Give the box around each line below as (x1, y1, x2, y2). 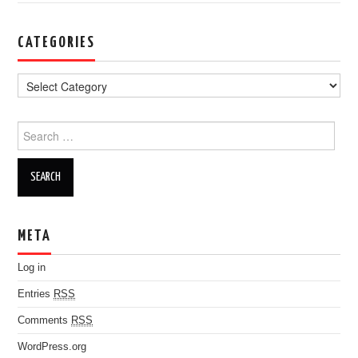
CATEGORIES (18, 35, 96, 50)
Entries (18, 288, 54, 300)
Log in (18, 262, 46, 273)
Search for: (18, 123, 74, 136)
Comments (18, 315, 72, 326)
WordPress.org (18, 341, 87, 352)
